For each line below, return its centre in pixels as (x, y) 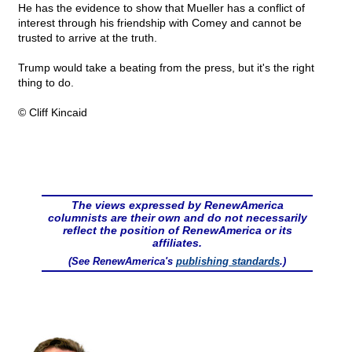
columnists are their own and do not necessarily (177, 218)
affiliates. (177, 243)
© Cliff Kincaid (53, 113)
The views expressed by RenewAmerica (177, 205)
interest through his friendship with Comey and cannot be (160, 23)
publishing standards (228, 262)
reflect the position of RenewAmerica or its (177, 231)
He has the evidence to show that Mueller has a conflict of (161, 8)
